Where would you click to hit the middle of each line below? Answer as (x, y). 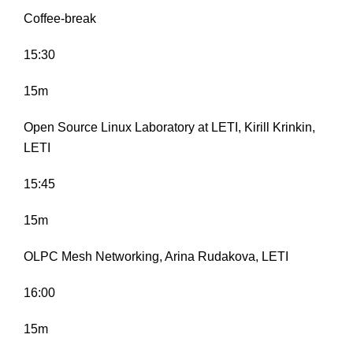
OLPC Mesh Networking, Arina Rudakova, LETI (156, 257)
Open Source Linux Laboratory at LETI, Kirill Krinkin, (169, 128)
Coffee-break (60, 19)
